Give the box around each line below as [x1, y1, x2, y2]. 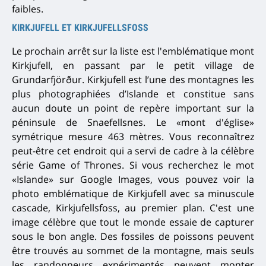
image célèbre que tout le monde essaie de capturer [12, 216, 254, 229]
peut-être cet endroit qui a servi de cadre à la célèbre [12, 144, 254, 158]
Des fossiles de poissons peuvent [100, 230, 254, 243]
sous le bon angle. [12, 230, 100, 243]
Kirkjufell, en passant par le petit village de [12, 59, 254, 72]
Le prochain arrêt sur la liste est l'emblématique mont [12, 45, 254, 58]
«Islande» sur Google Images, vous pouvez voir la [12, 173, 254, 186]
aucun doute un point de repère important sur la [12, 102, 254, 115]
